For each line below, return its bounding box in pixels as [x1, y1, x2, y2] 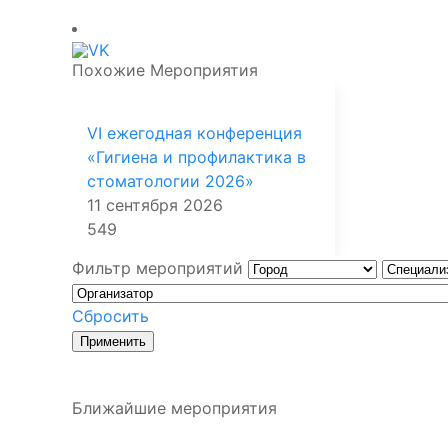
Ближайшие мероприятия [72, 397, 277, 418]
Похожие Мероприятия [72, 59, 258, 80]
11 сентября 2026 [87, 194, 223, 215]
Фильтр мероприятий [72, 257, 248, 278]
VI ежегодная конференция [87, 122, 302, 143]
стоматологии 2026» [87, 170, 254, 191]
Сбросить [72, 305, 149, 326]
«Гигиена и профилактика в [87, 146, 306, 167]
